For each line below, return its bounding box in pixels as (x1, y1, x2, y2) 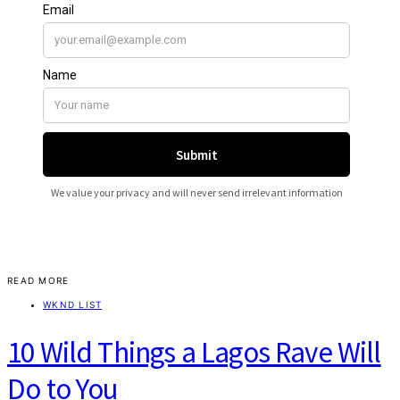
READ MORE (7, 275, 70, 286)
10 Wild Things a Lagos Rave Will (7, 334, 381, 371)
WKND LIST (43, 299, 103, 310)
